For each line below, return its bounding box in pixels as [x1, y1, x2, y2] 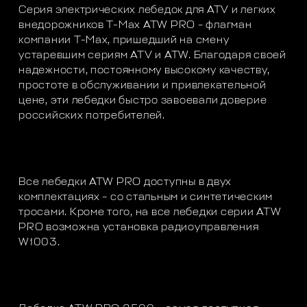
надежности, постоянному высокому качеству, [19, 65, 270, 76]
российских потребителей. [19, 110, 165, 121]
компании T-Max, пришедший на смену [19, 35, 230, 46]
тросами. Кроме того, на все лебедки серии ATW [19, 207, 282, 218]
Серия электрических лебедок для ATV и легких [19, 5, 276, 16]
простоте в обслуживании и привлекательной [19, 80, 267, 91]
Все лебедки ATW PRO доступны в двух [19, 177, 232, 188]
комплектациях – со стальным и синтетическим [19, 192, 273, 203]
